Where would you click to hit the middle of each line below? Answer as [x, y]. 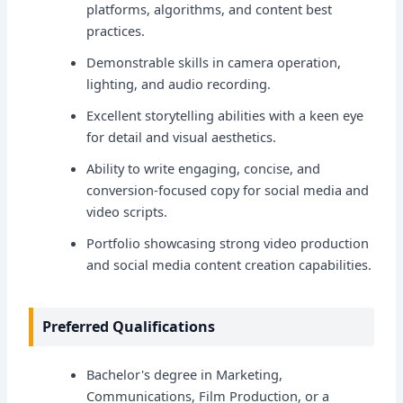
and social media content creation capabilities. [229, 264]
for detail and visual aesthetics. [182, 136]
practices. [116, 31]
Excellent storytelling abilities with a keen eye [225, 115]
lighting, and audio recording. [179, 83]
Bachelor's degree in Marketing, [185, 374]
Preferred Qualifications [129, 327]
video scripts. [127, 211]
